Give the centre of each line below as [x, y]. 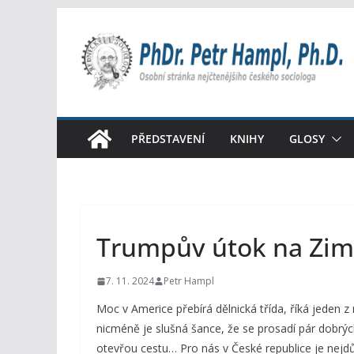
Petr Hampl [189, 281]
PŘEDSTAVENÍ [168, 139]
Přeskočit [84, 18]
